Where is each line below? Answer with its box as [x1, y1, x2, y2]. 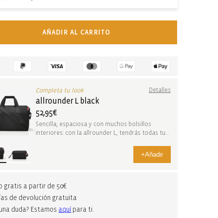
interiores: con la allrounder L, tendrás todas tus [36, 129, 169, 136]
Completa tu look [36, 87, 84, 94]
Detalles [148, 87, 171, 93]
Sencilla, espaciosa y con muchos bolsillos [36, 121, 152, 127]
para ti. [71, 205, 94, 213]
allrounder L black [36, 97, 99, 105]
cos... [36, 138, 49, 145]
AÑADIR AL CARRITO [42, 29, 110, 36]
